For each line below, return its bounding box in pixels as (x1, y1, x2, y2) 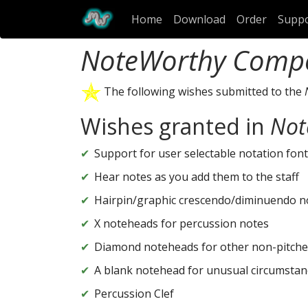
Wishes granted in (80, 111, 270, 142)
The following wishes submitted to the (101, 83, 305, 99)
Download (173, 12, 225, 27)
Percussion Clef (94, 286, 174, 302)
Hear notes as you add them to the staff (94, 169, 299, 185)
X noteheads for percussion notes (94, 216, 269, 232)
